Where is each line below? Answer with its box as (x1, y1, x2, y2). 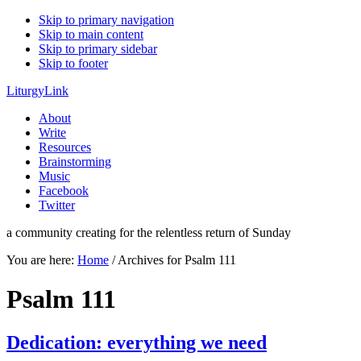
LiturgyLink (6, 84, 68, 98)
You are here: (6, 253, 77, 267)
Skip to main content (39, 27, 143, 41)
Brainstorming (39, 155, 111, 168)
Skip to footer (39, 56, 108, 70)
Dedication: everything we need (6, 331, 267, 353)
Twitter (39, 198, 75, 212)
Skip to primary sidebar (39, 42, 157, 56)
